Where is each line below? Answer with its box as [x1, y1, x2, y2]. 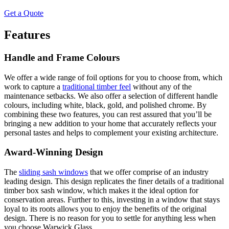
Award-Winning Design [4, 147, 103, 158]
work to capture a [4, 82, 62, 91]
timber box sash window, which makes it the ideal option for [4, 186, 198, 195]
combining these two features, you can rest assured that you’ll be [4, 109, 212, 119]
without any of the [131, 82, 192, 91]
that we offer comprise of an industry [88, 167, 209, 176]
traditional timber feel [62, 82, 131, 91]
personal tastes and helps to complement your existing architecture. [4, 128, 218, 137]
